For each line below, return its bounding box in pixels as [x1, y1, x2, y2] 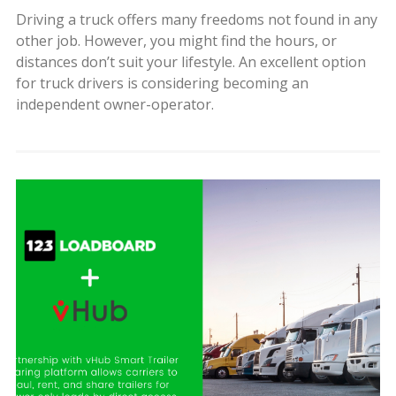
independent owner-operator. [15, 94, 214, 114]
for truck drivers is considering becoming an [15, 72, 308, 93]
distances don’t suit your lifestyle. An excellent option [15, 51, 366, 72]
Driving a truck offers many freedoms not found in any [15, 9, 377, 29]
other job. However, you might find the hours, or [15, 30, 337, 50]
